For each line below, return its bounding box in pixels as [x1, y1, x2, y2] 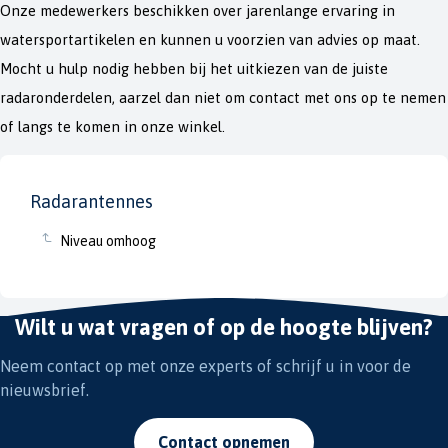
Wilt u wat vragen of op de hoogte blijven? [15, 314, 433, 340]
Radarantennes [30, 191, 153, 212]
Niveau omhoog [60, 233, 156, 249]
